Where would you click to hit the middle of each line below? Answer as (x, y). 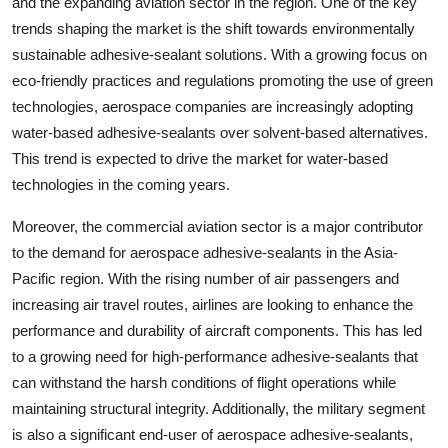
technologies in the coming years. (121, 185)
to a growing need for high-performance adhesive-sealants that (215, 357)
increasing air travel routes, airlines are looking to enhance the (212, 305)
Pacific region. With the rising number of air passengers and (205, 279)
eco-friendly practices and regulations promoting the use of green (222, 81)
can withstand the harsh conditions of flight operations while (204, 383)
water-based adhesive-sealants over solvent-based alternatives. (220, 133)
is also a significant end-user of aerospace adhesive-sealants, (212, 435)
